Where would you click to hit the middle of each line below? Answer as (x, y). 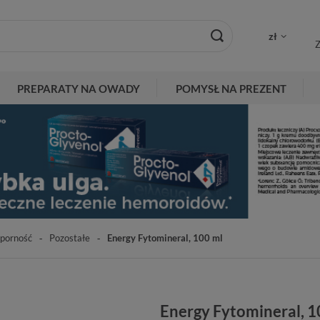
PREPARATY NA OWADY (79, 89)
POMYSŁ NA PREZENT (231, 89)
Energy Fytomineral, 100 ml (165, 237)
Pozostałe (70, 237)
